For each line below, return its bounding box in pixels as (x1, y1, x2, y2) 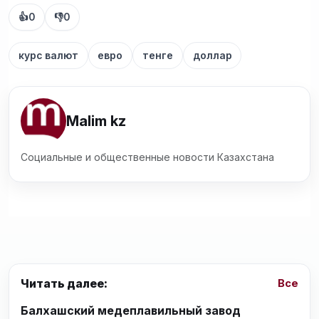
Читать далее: (21, 276, 108, 291)
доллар (192, 50, 232, 62)
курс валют (18, 50, 78, 62)
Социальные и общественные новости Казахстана (21, 151, 274, 164)
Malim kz (66, 113, 126, 130)
